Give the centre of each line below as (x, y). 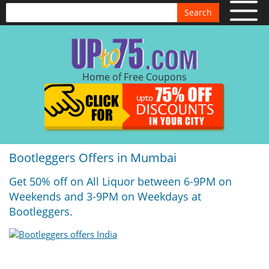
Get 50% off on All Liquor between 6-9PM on (120, 181)
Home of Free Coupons (134, 77)
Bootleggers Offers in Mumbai (93, 158)
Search (198, 12)
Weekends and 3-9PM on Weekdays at (105, 196)
